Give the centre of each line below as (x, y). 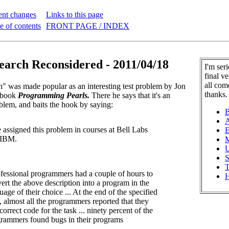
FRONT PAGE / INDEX (88, 26)
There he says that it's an (130, 95)
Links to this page (75, 15)
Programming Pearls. (54, 95)
